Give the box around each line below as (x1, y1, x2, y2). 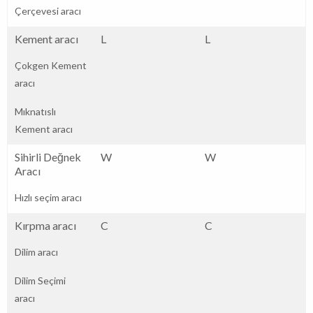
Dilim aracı (15, 245, 58, 258)
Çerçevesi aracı (15, 4, 81, 17)
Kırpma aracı (15, 218, 76, 232)
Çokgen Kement (15, 59, 87, 71)
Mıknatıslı (15, 105, 56, 117)
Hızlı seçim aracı (15, 191, 82, 203)
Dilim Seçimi (15, 274, 66, 286)
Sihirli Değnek (15, 150, 81, 163)
